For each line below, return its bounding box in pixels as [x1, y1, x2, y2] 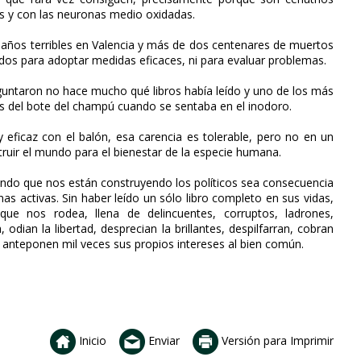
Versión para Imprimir [218, 332, 334, 348]
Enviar [145, 332, 180, 348]
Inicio [76, 332, 106, 348]
